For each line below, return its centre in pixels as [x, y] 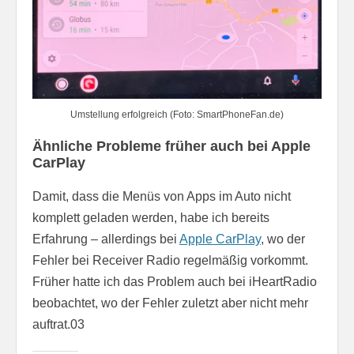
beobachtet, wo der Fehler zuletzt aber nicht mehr [170, 303]
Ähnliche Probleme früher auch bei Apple [171, 147]
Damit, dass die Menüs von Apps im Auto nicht [162, 197]
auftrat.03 [58, 325]
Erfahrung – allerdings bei [106, 239]
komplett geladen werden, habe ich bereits [151, 218]
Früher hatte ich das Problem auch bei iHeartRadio [175, 282]
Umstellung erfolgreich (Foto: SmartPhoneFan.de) [177, 115]
